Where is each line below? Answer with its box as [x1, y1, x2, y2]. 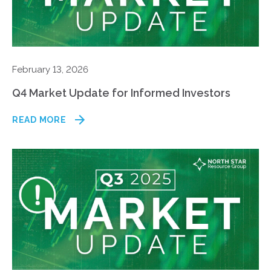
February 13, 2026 [12, 64, 88, 75]
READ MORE [12, 115, 67, 125]
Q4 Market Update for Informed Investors [12, 87, 230, 99]
